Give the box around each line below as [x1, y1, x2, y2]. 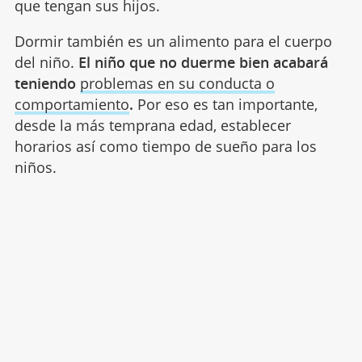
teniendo [14, 73, 80, 93]
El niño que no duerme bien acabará [78, 52, 328, 72]
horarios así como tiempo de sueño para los [14, 136, 317, 156]
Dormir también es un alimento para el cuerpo [14, 31, 332, 51]
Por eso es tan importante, [133, 94, 318, 114]
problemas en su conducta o [79, 73, 275, 93]
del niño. [14, 52, 78, 72]
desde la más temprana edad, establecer [14, 115, 291, 135]
